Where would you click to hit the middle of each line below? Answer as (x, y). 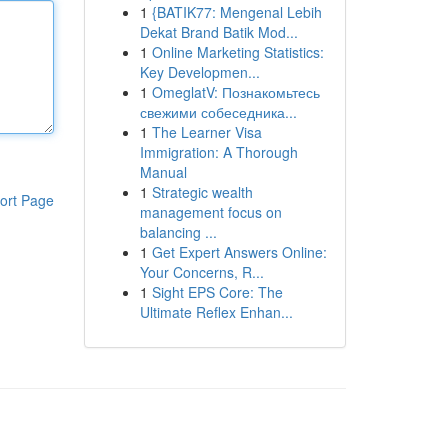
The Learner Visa (206, 132)
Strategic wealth (202, 192)
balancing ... (178, 232)
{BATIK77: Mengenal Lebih (236, 12)
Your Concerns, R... (201, 272)
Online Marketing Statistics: (237, 52)
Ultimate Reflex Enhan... (216, 312)
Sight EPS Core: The (217, 292)
